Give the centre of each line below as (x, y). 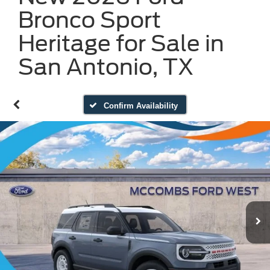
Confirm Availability (140, 106)
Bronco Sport (89, 20)
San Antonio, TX (106, 67)
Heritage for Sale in (121, 44)
